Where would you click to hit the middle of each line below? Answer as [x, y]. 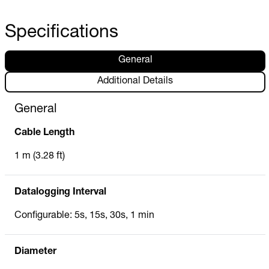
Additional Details [135, 82]
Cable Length [44, 133]
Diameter [35, 252]
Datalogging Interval [60, 192]
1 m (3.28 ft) [40, 156]
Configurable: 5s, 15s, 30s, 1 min [84, 216]
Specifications [62, 33]
